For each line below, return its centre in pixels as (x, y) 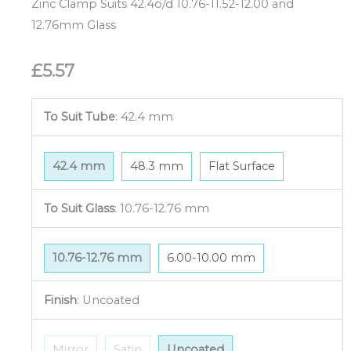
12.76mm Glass (74, 25)
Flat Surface (241, 166)
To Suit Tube (79, 116)
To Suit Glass (79, 208)
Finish (60, 300)
